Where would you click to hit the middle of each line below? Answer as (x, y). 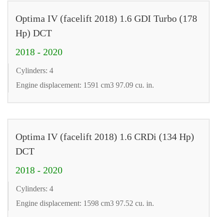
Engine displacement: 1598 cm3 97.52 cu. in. (85, 203)
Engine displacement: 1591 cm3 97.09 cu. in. (85, 85)
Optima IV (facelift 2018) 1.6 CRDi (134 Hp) (105, 136)
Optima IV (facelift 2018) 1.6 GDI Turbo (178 (106, 18)
